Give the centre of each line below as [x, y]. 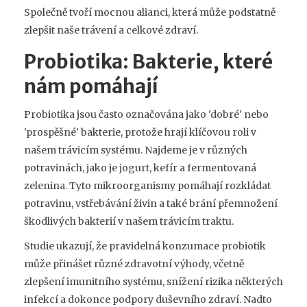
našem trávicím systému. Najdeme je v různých [136, 150]
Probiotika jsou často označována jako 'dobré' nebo [146, 114]
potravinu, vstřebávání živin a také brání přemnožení [151, 203]
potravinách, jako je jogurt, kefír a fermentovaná [140, 168]
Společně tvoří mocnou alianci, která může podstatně [150, 12]
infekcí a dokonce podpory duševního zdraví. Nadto [148, 299]
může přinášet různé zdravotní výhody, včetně [134, 263]
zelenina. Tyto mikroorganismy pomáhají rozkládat [147, 185]
